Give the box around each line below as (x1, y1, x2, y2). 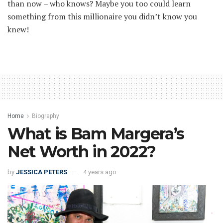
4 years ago (83, 168, 116, 176)
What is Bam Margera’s (7, 123, 185, 143)
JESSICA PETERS (16, 168, 67, 176)
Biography (32, 112, 59, 119)
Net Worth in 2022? (7, 141, 156, 161)
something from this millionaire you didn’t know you (7, 10, 197, 22)
